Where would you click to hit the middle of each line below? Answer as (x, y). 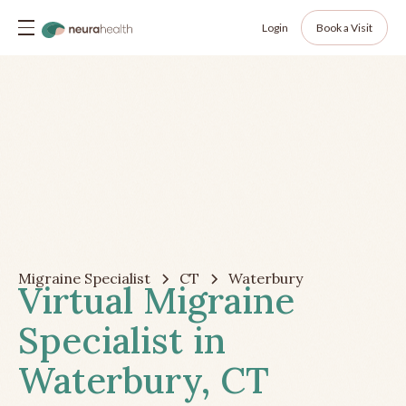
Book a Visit (344, 27)
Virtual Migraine (156, 301)
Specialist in (122, 341)
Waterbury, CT (144, 381)
